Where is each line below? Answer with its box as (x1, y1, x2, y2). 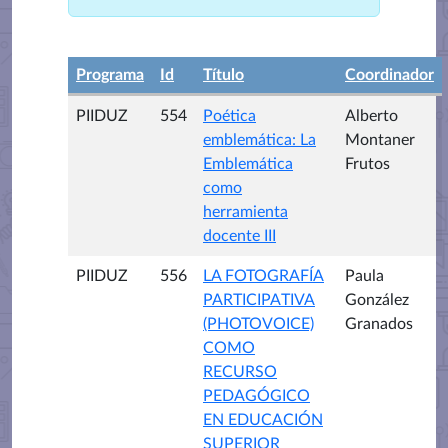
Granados (345, 316, 413, 332)
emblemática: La (203, 132, 316, 148)
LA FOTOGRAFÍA (203, 268, 324, 284)
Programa (76, 67, 144, 83)
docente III (203, 228, 276, 244)
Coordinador (345, 67, 434, 83)
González (345, 292, 409, 308)
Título (203, 67, 244, 83)
